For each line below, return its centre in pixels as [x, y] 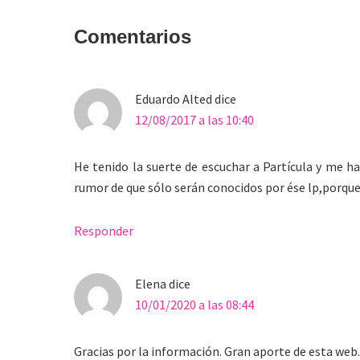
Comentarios [133, 36]
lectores [67, 78]
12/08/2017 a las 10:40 [194, 119]
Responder [104, 230]
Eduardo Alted [174, 98]
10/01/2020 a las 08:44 [194, 304]
